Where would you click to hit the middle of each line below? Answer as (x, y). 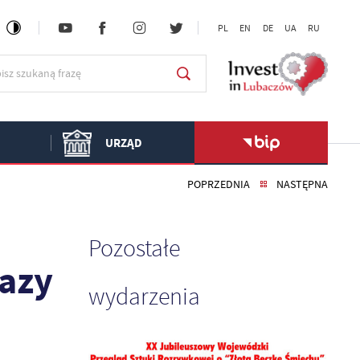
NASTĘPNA (303, 184)
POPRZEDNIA (219, 184)
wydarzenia (145, 297)
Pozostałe (135, 249)
